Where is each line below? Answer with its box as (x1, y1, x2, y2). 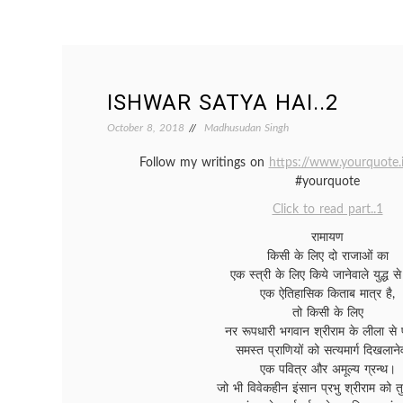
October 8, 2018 (107, 122, 184, 133)
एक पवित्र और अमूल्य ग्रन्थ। (259, 363, 396, 376)
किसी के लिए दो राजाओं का (266, 250, 389, 263)
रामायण (311, 231, 344, 244)
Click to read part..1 (272, 203, 383, 216)
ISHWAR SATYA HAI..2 (107, 90, 338, 115)
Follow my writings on (139, 157, 269, 169)
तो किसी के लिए (291, 307, 363, 319)
